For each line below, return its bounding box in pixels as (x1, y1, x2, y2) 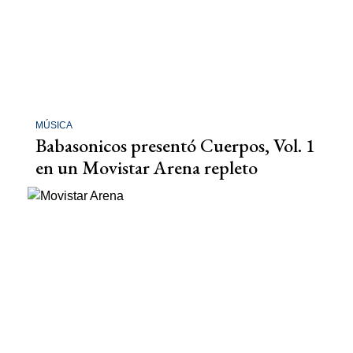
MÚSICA (35, 120, 72, 131)
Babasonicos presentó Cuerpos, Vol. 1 (35, 133, 315, 158)
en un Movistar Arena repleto (35, 155, 258, 180)
